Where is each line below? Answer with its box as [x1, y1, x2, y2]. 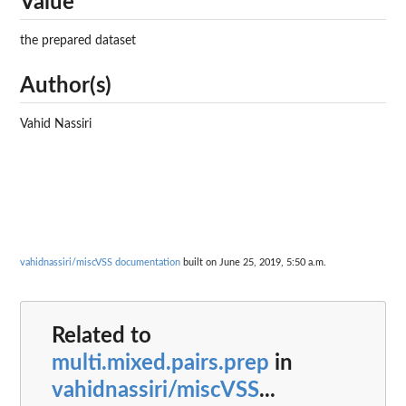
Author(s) [20, 74, 111, 97]
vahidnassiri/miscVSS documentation [20, 256, 180, 267]
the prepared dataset [20, 34, 136, 48]
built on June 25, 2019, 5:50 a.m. [180, 256, 326, 267]
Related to [52, 325, 151, 348]
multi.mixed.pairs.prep [52, 353, 269, 375]
